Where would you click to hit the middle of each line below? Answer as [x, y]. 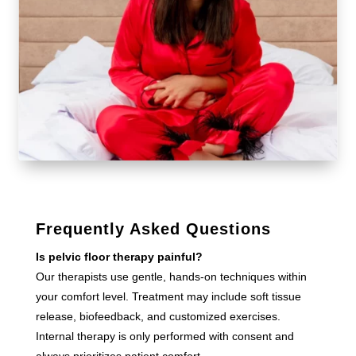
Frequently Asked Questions [153, 228]
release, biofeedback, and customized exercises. [158, 316]
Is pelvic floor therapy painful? [119, 256]
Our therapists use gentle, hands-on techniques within [171, 276]
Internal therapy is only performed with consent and [164, 336]
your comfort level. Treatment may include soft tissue [168, 296]
